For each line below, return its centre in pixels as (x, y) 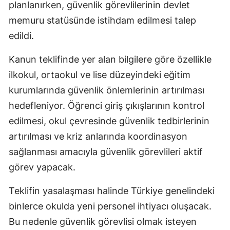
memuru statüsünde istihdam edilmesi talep (102, 20)
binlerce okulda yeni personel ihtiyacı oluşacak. (110, 206)
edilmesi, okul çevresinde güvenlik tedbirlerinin (109, 121)
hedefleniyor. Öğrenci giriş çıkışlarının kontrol (107, 105)
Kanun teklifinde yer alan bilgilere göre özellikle (110, 59)
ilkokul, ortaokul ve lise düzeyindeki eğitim (100, 74)
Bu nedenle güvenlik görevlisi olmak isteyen (103, 221)
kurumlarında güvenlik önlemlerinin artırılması (107, 90)
